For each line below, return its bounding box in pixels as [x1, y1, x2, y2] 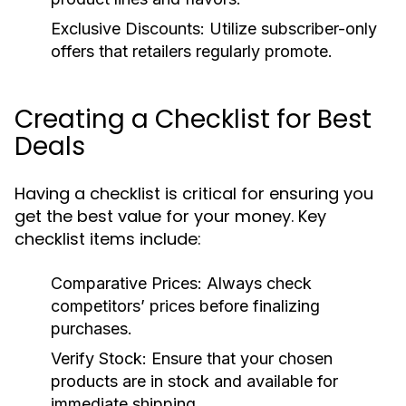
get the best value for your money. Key [14, 205, 326, 227]
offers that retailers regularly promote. [51, 42, 333, 61]
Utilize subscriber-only [205, 19, 377, 38]
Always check [202, 274, 312, 293]
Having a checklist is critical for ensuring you [14, 182, 373, 205]
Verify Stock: [51, 349, 147, 368]
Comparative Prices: [51, 274, 202, 293]
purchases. [51, 319, 132, 338]
